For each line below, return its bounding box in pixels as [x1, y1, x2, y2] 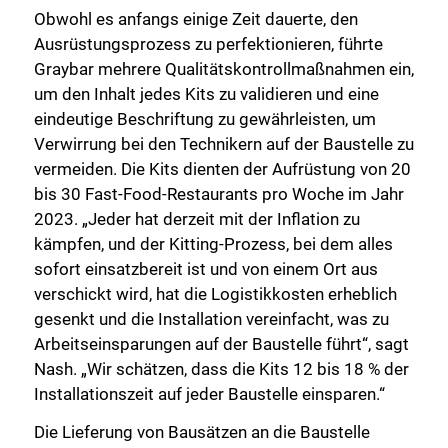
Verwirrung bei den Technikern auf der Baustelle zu [34, 133, 414, 154]
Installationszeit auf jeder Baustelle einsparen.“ [34, 383, 385, 404]
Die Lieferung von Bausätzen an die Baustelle [34, 421, 370, 442]
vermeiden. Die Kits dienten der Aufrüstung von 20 [34, 158, 411, 179]
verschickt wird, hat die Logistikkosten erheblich [34, 283, 397, 304]
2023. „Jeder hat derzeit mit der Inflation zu [34, 208, 360, 229]
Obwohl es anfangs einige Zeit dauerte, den [34, 8, 358, 29]
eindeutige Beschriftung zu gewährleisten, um [34, 108, 376, 129]
